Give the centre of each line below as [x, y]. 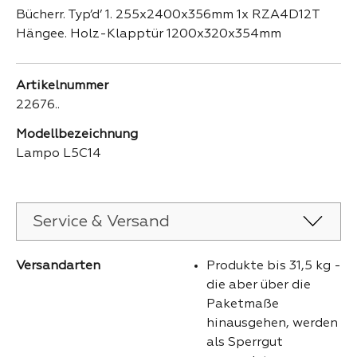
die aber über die [259, 285]
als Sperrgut [245, 342]
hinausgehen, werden [272, 323]
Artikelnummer [62, 86]
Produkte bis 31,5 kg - [274, 266]
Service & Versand [101, 221]
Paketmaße [243, 304]
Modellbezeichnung [77, 134]
